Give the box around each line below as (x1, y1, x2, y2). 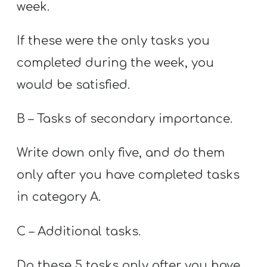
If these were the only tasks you (17, 33, 210, 48)
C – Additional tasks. (17, 224, 141, 238)
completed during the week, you (17, 55, 215, 70)
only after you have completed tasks (17, 168, 240, 182)
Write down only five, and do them (17, 146, 225, 160)
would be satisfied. (17, 77, 131, 92)
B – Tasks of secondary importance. (17, 112, 233, 126)
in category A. (17, 190, 101, 204)
